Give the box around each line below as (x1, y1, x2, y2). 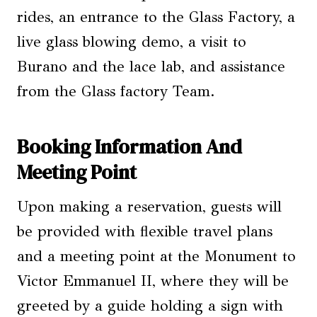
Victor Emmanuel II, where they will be (17, 272, 289, 291)
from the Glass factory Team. (17, 82, 215, 101)
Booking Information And (17, 133, 242, 161)
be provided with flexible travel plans (17, 222, 272, 241)
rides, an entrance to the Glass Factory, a (17, 8, 295, 27)
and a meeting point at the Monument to (17, 247, 296, 266)
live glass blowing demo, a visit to (17, 33, 246, 52)
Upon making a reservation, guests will (17, 197, 282, 217)
